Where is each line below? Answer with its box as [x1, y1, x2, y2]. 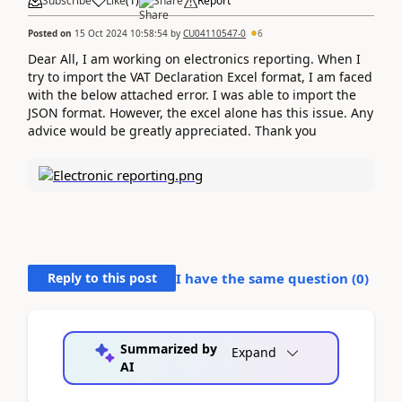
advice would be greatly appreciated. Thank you [28, 121, 317, 139]
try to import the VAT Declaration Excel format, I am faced [28, 67, 372, 85]
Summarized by [119, 339, 217, 357]
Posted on [28, 26, 74, 39]
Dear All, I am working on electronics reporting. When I [28, 49, 361, 67]
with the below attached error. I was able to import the [28, 85, 356, 103]
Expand [232, 343, 276, 361]
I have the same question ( [176, 268, 356, 287]
